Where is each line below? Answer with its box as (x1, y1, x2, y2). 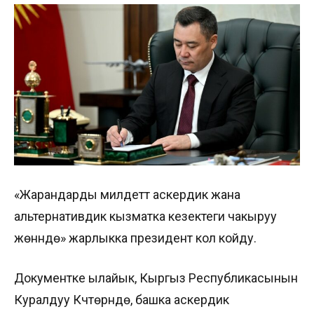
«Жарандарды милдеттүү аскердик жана (14, 186, 240, 202)
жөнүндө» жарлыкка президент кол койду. (14, 230, 257, 245)
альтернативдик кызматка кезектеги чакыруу (14, 208, 277, 224)
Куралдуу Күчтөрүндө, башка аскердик (14, 292, 229, 307)
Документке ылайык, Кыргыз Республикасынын (14, 270, 298, 285)
